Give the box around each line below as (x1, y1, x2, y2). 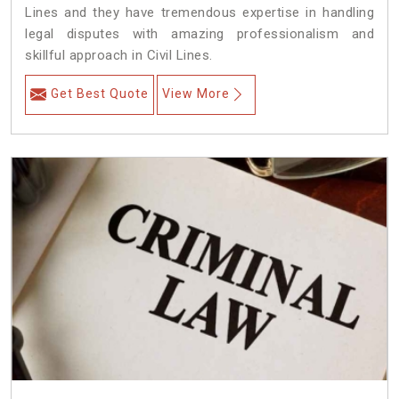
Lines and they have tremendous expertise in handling (25, 4, 374, 21)
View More (162, 86, 230, 102)
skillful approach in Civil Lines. (25, 47, 213, 64)
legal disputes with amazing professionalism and (25, 26, 374, 43)
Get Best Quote (51, 86, 149, 102)
